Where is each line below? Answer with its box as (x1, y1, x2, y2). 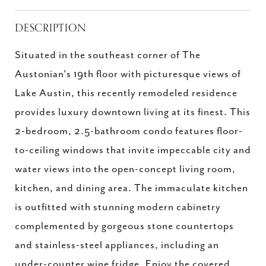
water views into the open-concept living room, (15, 163, 236, 175)
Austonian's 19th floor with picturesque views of (15, 68, 241, 80)
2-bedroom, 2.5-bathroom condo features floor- (15, 125, 243, 137)
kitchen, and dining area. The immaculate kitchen (15, 182, 248, 194)
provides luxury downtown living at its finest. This (15, 106, 251, 118)
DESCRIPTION (15, 19, 87, 37)
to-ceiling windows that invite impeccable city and (15, 144, 251, 156)
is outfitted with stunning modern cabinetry (15, 201, 221, 213)
